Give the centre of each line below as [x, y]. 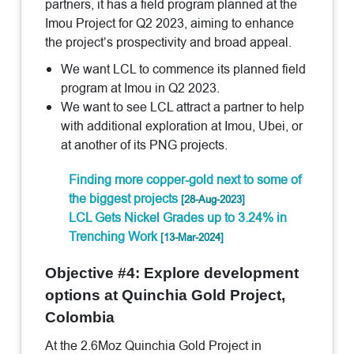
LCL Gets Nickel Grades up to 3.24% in [178, 218]
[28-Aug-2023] [213, 200]
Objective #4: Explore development [172, 273]
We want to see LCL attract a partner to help [183, 107]
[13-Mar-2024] [192, 237]
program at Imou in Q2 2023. [141, 88]
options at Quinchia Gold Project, [166, 296]
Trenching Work [115, 237]
